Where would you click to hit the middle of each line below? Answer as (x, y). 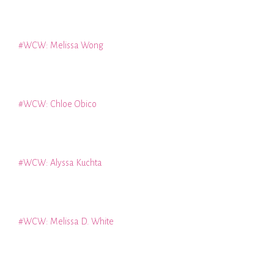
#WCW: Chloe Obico (57, 104)
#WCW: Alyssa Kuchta (60, 163)
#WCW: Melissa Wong (61, 46)
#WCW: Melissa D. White (66, 222)
